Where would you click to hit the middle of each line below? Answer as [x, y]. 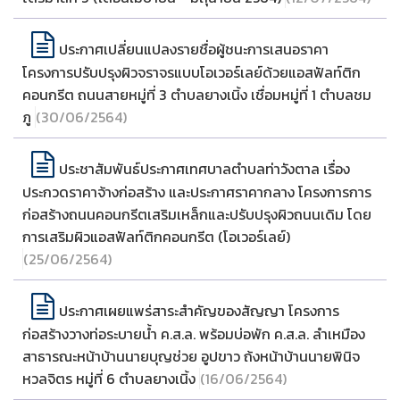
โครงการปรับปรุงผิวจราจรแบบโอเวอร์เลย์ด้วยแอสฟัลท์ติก [192, 72]
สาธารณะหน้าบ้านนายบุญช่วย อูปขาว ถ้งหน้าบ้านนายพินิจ [191, 356]
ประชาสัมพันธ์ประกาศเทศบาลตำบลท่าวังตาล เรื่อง [204, 169]
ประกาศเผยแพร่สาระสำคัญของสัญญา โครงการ [199, 311]
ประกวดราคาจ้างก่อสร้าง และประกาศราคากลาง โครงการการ [197, 192]
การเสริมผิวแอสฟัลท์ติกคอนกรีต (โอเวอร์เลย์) [156, 237]
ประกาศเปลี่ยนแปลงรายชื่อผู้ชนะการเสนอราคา [194, 49]
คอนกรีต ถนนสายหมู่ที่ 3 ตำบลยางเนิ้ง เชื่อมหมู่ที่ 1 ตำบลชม [197, 95]
